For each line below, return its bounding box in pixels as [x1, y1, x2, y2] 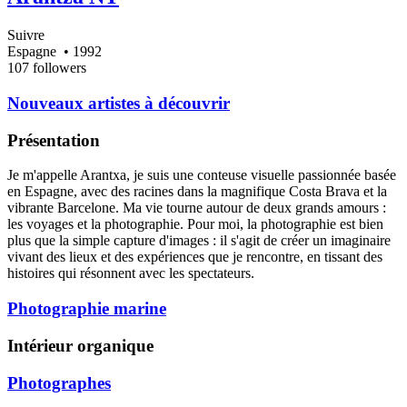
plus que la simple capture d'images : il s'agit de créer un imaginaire [7, 233, 391, 249]
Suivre [7, 27, 45, 44]
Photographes [7, 372, 111, 392]
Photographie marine [7, 299, 166, 319]
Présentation [7, 130, 100, 150]
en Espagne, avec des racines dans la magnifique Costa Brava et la [7, 184, 387, 200]
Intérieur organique [7, 335, 154, 355]
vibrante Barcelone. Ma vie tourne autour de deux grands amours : [7, 200, 386, 216]
